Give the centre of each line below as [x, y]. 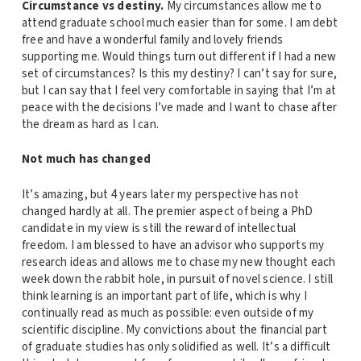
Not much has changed [86, 160]
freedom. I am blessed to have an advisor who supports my [173, 245]
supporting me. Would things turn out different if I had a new [179, 56]
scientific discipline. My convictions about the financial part [174, 330]
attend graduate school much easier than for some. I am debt [180, 23]
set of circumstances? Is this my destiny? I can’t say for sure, [179, 73]
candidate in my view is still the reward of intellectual [159, 228]
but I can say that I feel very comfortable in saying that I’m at [179, 90]
